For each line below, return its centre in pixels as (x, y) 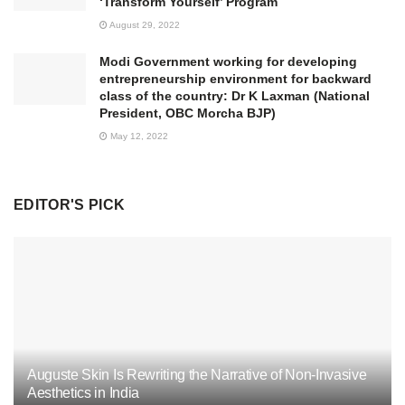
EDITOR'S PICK (70, 204)
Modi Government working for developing (228, 61)
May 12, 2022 (138, 136)
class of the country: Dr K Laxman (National (235, 95)
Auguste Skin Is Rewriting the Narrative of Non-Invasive (197, 374)
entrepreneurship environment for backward (235, 78)
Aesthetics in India (83, 392)
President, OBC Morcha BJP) (188, 113)
